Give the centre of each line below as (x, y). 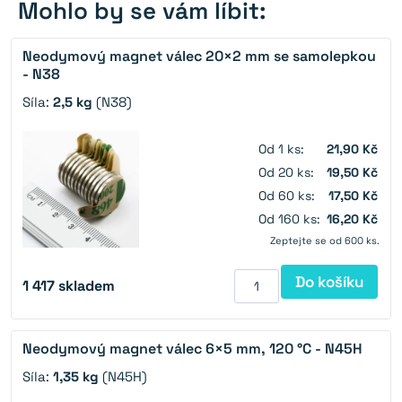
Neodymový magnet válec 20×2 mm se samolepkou (199, 57)
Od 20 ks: (286, 173)
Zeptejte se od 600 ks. (325, 241)
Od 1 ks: (281, 149)
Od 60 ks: (287, 196)
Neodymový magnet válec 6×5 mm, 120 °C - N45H (192, 349)
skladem (87, 286)
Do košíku (329, 282)
